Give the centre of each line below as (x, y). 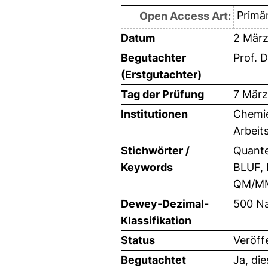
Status (138, 240)
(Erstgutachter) (161, 74)
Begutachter (153, 57)
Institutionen (154, 114)
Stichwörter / (155, 150)
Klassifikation (156, 220)
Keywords (147, 167)
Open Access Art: (185, 16)
